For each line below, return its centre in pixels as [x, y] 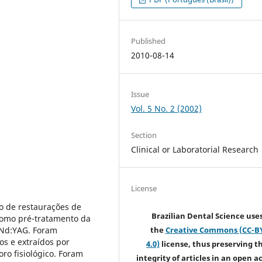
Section [144, 135]
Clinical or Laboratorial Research [195, 149]
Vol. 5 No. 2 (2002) [167, 108]
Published [149, 41]
